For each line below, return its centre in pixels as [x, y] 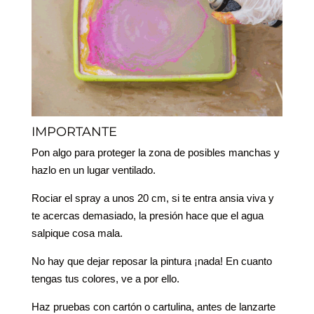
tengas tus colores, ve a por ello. [105, 279]
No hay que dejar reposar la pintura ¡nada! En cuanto [151, 261]
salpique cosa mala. [77, 233]
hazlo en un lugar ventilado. [93, 170]
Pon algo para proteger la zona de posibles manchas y [155, 153]
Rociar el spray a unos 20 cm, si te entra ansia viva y [152, 198]
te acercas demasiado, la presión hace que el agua [147, 216]
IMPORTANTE [74, 132]
